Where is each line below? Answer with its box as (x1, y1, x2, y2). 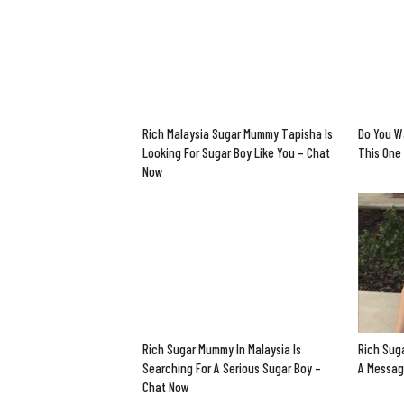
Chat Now (142, 378, 189, 395)
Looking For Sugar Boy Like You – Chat (142, 144, 330, 161)
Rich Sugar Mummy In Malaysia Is (142, 340, 301, 357)
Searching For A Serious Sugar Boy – (142, 359, 321, 376)
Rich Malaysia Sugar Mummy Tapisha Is (142, 125, 333, 142)
